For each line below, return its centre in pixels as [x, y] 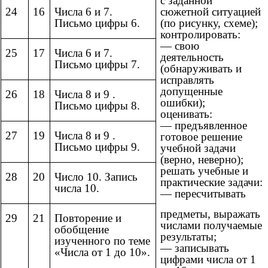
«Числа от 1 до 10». [102, 252]
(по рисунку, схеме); [209, 23]
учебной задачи [198, 148]
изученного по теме [102, 241]
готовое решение [201, 137]
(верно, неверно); [202, 160]
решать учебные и [204, 171]
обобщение [82, 230]
